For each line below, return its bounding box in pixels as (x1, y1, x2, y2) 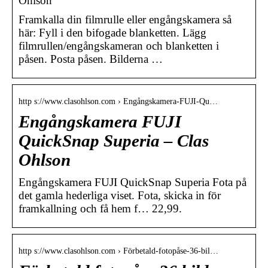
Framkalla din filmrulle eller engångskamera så (19, 13, 232, 26)
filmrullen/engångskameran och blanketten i (19, 39, 219, 53)
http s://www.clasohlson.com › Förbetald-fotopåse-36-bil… (19, 246, 218, 256)
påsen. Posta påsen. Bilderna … (19, 53, 163, 66)
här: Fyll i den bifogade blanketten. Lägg (19, 26, 206, 39)
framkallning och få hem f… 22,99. (19, 202, 182, 215)
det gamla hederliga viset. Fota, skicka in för (19, 189, 221, 202)
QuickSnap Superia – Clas (19, 132, 209, 151)
